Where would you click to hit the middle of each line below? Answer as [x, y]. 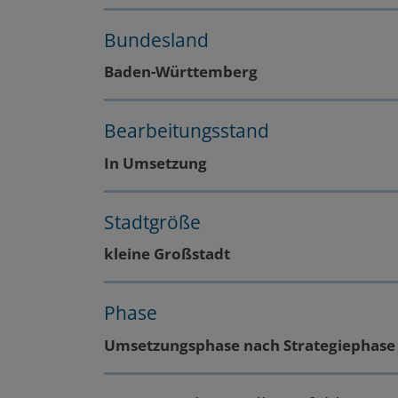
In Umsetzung [155, 163]
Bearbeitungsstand [187, 131]
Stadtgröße [152, 222]
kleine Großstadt [167, 254]
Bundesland [156, 40]
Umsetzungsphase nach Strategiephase [250, 345]
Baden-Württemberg [181, 72]
